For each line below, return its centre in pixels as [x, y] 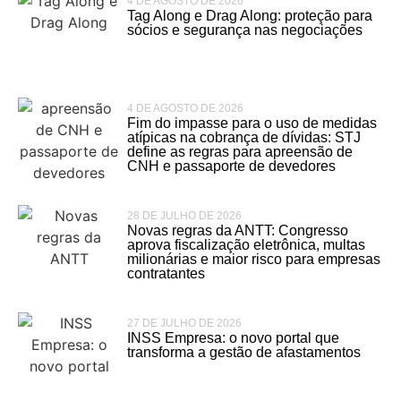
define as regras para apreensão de [240, 152]
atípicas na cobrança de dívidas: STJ [244, 138]
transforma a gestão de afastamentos [244, 353]
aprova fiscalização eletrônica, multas [247, 245]
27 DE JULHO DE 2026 [185, 324]
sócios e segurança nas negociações [245, 30]
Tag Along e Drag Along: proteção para [250, 16]
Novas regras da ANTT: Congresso [238, 231]
